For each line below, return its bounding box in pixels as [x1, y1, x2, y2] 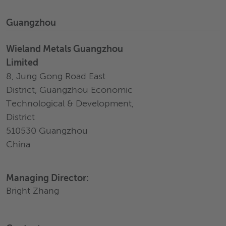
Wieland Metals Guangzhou [6, 45, 123, 54]
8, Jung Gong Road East [6, 72, 105, 81]
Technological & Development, [6, 99, 134, 108]
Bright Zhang [6, 187, 59, 196]
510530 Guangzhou [6, 127, 88, 136]
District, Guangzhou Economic [6, 86, 133, 95]
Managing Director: [6, 174, 89, 183]
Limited [6, 59, 38, 68]
